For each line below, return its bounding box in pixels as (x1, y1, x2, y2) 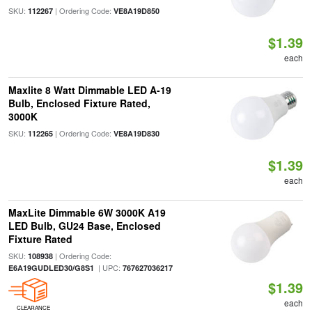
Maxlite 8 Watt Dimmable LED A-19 (8, 83, 171, 97)
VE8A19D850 (113, 6, 159, 16)
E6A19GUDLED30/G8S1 (8, 263, 94, 273)
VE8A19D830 (113, 128, 159, 139)
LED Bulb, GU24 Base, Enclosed (8, 219, 161, 233)
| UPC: (93, 262, 123, 273)
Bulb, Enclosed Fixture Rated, (8, 96, 150, 110)
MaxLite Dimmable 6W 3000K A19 (8, 205, 166, 219)
